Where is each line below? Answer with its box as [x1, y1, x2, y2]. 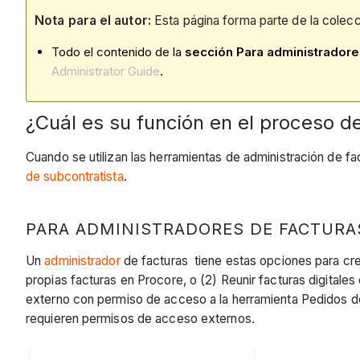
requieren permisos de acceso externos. [26, 311, 255, 327]
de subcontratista [26, 168, 124, 184]
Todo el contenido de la [51, 44, 185, 60]
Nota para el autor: [35, 12, 151, 28]
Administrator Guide [51, 63, 160, 80]
